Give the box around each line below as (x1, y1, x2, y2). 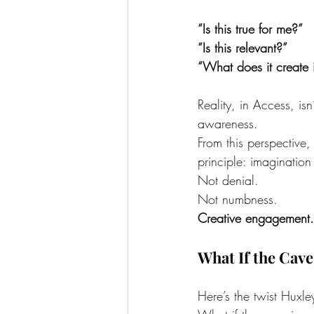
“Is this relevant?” (198, 39, 287, 56)
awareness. (198, 114, 258, 132)
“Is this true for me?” (198, 20, 303, 37)
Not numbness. (198, 190, 278, 207)
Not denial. (198, 171, 259, 189)
